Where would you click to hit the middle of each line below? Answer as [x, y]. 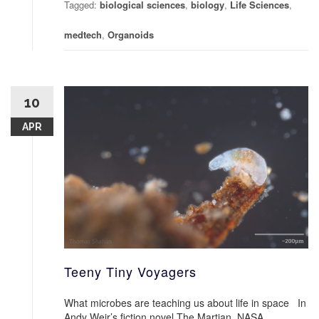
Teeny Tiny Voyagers [130, 272]
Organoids [131, 34]
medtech [83, 34]
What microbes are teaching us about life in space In [185, 303]
